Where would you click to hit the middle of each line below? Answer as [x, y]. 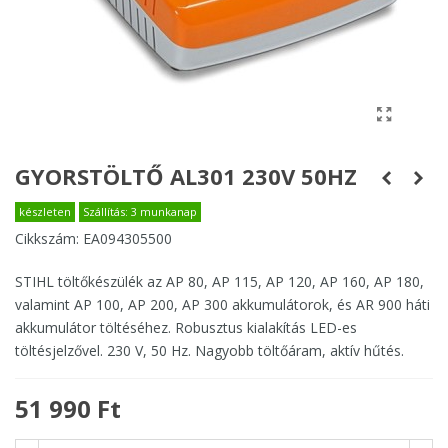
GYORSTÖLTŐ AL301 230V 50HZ [186, 176]
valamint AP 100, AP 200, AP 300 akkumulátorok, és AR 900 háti [222, 305]
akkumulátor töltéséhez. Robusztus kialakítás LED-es [186, 328]
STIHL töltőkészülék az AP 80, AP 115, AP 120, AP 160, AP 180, [219, 282]
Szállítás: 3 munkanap [140, 212]
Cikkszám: [47, 239]
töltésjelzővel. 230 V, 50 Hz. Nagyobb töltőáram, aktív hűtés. [209, 351]
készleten [45, 212]
